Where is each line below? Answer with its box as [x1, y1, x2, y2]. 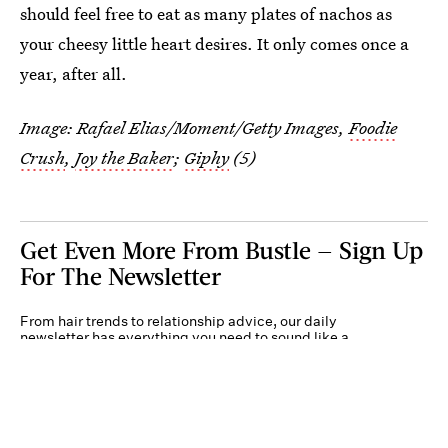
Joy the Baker [75, 145, 174, 169]
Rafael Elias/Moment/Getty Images [77, 115, 339, 139]
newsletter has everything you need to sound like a [20, 327, 349, 346]
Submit [349, 409, 392, 426]
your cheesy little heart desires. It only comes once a [20, 31, 409, 55]
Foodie [349, 115, 397, 139]
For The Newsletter [20, 260, 221, 290]
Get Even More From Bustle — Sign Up [20, 234, 423, 264]
